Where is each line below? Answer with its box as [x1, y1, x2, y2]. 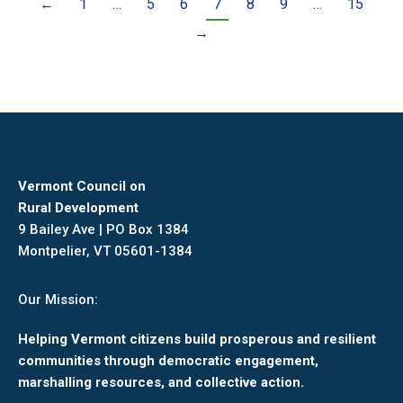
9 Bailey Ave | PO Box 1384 [18, 220, 189, 237]
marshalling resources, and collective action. [18, 373, 304, 390]
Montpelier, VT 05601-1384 [18, 242, 193, 259]
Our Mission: [18, 291, 98, 308]
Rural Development [18, 199, 139, 216]
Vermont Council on [18, 177, 146, 194]
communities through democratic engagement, [18, 352, 318, 369]
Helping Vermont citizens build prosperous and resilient [18, 330, 376, 347]
